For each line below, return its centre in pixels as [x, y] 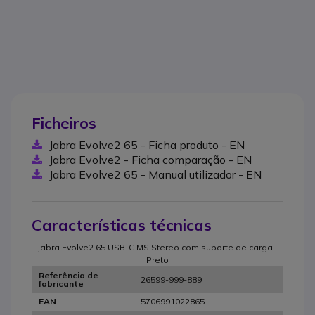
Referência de [69, 276]
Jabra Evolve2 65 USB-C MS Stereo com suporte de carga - [157, 247]
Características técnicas [122, 225]
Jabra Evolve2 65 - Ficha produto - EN [147, 144]
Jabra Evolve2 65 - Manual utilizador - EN [155, 174]
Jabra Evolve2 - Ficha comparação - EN [150, 159]
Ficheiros [64, 123]
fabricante [61, 284]
